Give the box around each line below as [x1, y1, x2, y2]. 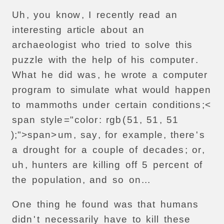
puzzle [12, 54, 44, 65]
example [122, 129, 163, 140]
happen [175, 84, 211, 95]
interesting [12, 24, 62, 35]
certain [115, 99, 147, 110]
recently [96, 9, 134, 20]
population [31, 174, 82, 185]
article [66, 24, 96, 35]
